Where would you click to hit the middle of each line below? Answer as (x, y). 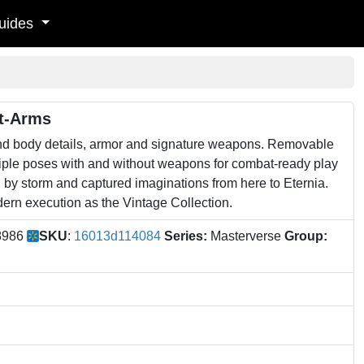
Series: (186, 236)
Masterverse (246, 236)
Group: (306, 236)
